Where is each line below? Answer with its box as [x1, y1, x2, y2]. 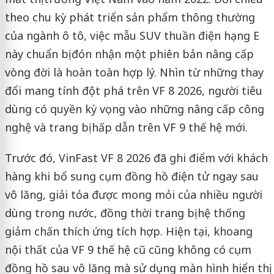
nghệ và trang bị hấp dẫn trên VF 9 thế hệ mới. [4, 120, 248, 135]
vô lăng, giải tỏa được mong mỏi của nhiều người [4, 187, 262, 202]
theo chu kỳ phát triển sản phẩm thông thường [4, 10, 255, 25]
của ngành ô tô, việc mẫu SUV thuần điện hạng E [4, 28, 259, 43]
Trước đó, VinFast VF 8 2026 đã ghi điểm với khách [4, 150, 268, 166]
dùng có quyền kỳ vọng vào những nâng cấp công [4, 102, 264, 117]
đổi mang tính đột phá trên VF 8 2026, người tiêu [4, 83, 262, 98]
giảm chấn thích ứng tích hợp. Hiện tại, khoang [4, 224, 253, 239]
